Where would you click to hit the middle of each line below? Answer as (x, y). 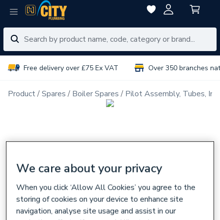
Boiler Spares (96, 94)
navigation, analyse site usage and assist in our (96, 211)
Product (22, 94)
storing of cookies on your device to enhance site (100, 199)
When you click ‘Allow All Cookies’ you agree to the (106, 188)
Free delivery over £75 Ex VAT (71, 68)
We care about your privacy (89, 168)
